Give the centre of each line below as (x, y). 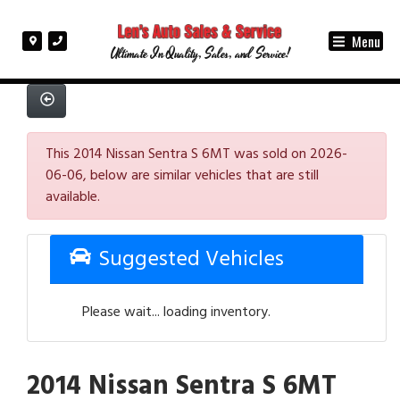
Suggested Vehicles (188, 259)
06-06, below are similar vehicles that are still (182, 176)
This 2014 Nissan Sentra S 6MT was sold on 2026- (196, 154)
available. (73, 197)
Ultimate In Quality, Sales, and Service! (200, 54)
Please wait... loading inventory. (176, 312)
